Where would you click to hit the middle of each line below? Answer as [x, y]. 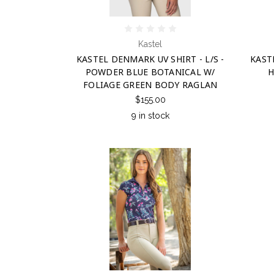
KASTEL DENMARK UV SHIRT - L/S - [150, 59]
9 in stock [150, 115]
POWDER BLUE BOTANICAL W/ [150, 72]
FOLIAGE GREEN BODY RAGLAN [150, 84]
